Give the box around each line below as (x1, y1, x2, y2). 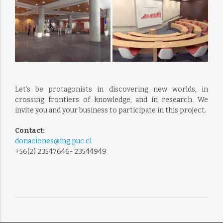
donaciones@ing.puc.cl (14, 137, 92, 146)
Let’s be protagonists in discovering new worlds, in (14, 85, 209, 94)
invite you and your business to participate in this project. (14, 106, 206, 115)
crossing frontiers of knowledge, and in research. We (14, 96, 209, 105)
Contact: (14, 126, 45, 135)
